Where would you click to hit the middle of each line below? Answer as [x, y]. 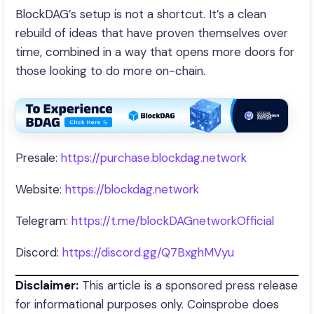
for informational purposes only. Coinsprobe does [147, 304]
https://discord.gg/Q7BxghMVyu [148, 252]
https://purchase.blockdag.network [154, 158]
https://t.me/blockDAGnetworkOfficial [173, 221]
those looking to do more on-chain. [110, 71]
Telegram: [43, 221]
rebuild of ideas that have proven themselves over [152, 33]
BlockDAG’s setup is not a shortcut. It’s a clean [141, 14]
